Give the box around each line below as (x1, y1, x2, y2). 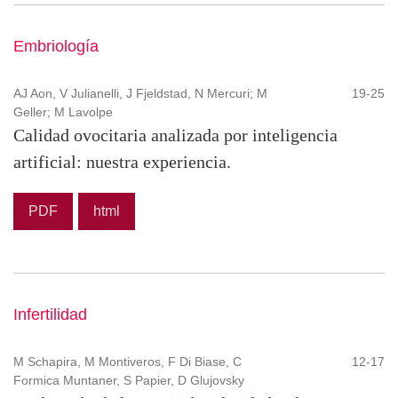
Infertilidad (13, 305, 87, 323)
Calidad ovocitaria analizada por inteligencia (13, 124, 338, 145)
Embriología (13, 36, 99, 55)
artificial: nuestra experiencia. (13, 151, 231, 171)
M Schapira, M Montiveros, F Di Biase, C (13, 354, 242, 369)
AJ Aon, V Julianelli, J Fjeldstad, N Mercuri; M (13, 85, 267, 100)
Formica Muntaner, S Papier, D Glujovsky (13, 372, 244, 387)
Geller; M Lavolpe (13, 104, 113, 119)
